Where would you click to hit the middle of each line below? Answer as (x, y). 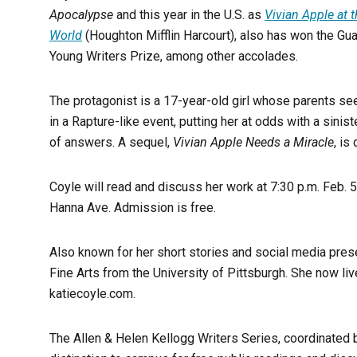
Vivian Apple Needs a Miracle (253, 142)
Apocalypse (81, 15)
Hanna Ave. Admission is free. (133, 208)
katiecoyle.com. (92, 294)
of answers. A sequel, (111, 142)
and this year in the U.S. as (189, 15)
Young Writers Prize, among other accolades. (174, 56)
